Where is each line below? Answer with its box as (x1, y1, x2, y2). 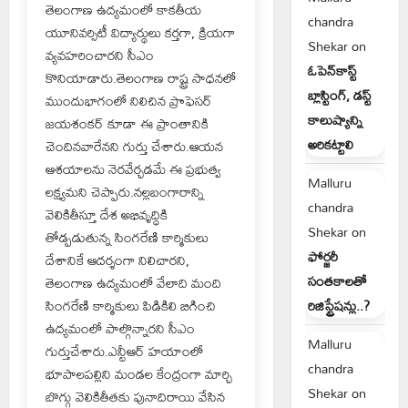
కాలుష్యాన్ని (307, 107, 362, 133)
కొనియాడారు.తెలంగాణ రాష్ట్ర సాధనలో (46, 64, 236, 91)
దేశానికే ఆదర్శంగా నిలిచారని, (46, 246, 189, 273)
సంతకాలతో (307, 268, 367, 294)
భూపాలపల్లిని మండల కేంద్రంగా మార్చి (46, 360, 232, 387)
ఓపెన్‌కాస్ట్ (307, 57, 357, 84)
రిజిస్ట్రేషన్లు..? (307, 292, 370, 319)
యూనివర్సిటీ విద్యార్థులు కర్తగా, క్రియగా (46, 18, 235, 46)
